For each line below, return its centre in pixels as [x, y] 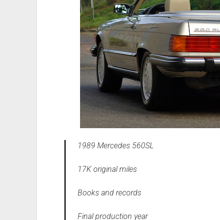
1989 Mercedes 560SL [115, 145]
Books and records [109, 192]
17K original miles [107, 169]
